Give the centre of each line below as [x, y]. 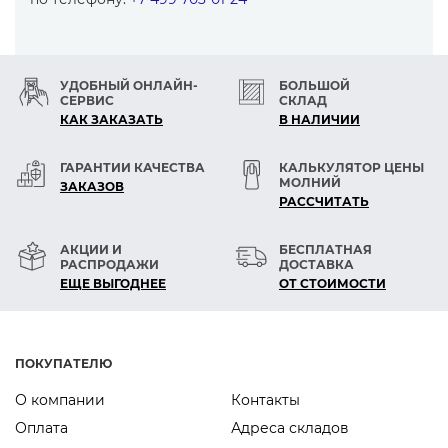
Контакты [265, 400]
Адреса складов [290, 428]
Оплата [41, 428]
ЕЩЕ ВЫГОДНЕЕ [113, 283]
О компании [60, 400]
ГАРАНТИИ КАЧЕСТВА [132, 167]
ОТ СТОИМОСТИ [332, 283]
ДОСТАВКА [316, 264]
